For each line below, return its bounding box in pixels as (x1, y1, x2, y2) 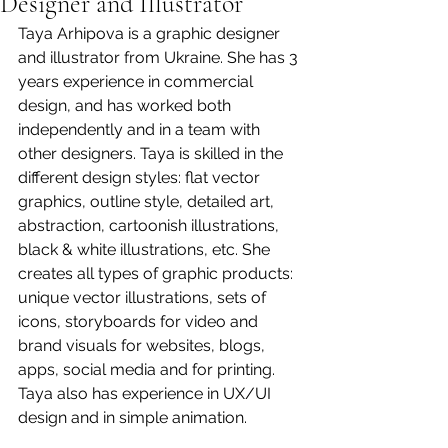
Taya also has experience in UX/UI (18, 384, 275, 403)
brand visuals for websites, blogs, (18, 336, 269, 355)
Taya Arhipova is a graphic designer (18, 24, 284, 43)
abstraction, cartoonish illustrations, (18, 216, 283, 235)
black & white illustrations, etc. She (18, 240, 274, 259)
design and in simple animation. (18, 408, 247, 427)
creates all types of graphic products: (18, 264, 297, 283)
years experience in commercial (18, 72, 257, 91)
